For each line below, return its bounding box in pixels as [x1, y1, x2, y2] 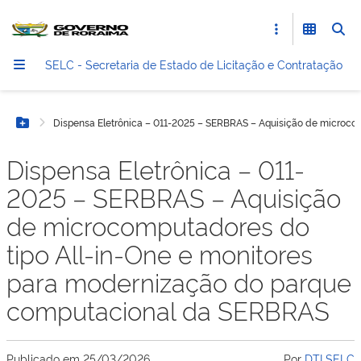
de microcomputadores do [6, 208, 309, 243]
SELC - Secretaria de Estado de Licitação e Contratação [45, 56, 342, 72]
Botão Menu [21, 121, 99, 140]
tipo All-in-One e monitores [6, 236, 313, 271]
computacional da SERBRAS [6, 293, 330, 327]
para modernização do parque [6, 264, 351, 299]
